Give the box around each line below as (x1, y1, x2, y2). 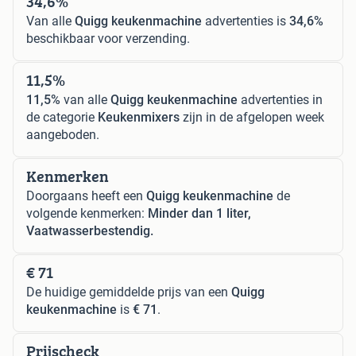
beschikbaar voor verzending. (26, 30, 190, 46)
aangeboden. (26, 126, 99, 142)
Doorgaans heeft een (26, 188, 146, 203)
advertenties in (238, 91, 323, 107)
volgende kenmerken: (26, 205, 148, 221)
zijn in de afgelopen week (180, 109, 324, 125)
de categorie (26, 109, 98, 125)
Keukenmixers (98, 109, 180, 125)
